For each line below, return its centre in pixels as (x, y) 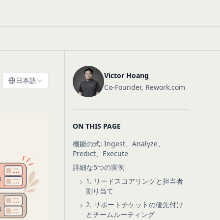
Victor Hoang (126, 75)
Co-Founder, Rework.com (144, 87)
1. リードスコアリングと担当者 (134, 181)
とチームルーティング (120, 214)
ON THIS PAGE (96, 126)
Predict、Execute (100, 153)
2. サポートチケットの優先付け (134, 205)
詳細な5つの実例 (98, 167)
